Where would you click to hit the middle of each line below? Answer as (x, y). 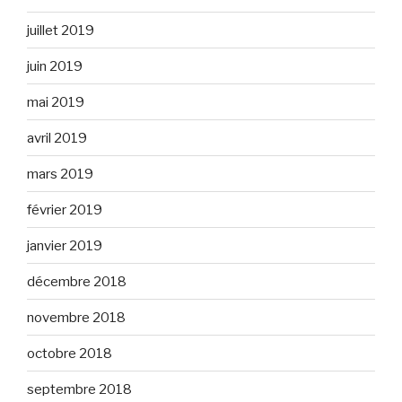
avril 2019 (57, 138)
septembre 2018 (79, 389)
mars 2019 (60, 174)
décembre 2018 (77, 281)
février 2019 (65, 210)
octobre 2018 (70, 353)
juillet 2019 (61, 30)
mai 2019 (56, 102)
